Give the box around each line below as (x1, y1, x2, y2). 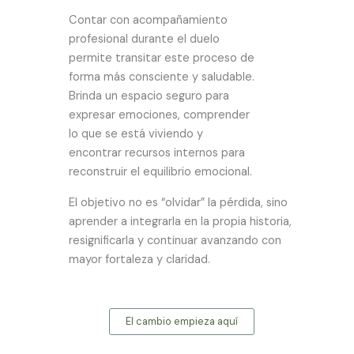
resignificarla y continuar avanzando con (69, 233, 281, 249)
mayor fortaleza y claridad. (69, 252, 210, 268)
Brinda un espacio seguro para (69, 88, 229, 104)
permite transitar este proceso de (69, 51, 254, 66)
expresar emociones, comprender (69, 107, 250, 123)
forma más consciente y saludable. (69, 70, 254, 85)
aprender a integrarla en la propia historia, (69, 214, 292, 230)
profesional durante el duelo (69, 32, 220, 47)
